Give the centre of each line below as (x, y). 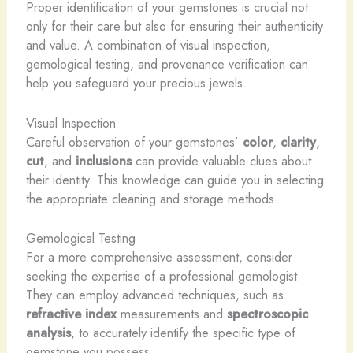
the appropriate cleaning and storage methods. (152, 198)
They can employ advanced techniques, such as (154, 294)
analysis (48, 332)
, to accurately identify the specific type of (183, 332)
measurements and (171, 313)
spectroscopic (267, 313)
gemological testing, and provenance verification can (167, 64)
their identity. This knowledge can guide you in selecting (175, 179)
